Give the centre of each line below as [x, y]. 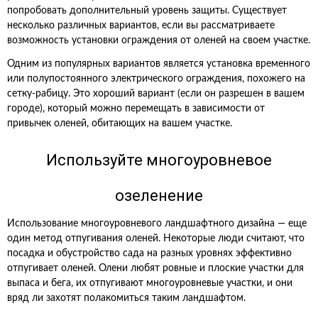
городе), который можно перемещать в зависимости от [136, 109]
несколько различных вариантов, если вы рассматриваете [141, 26]
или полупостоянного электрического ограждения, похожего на [156, 79]
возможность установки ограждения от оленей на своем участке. [159, 40]
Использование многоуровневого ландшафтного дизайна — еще [157, 224]
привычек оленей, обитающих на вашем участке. [120, 124]
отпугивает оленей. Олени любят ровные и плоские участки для [155, 268]
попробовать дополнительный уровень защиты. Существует [147, 11]
